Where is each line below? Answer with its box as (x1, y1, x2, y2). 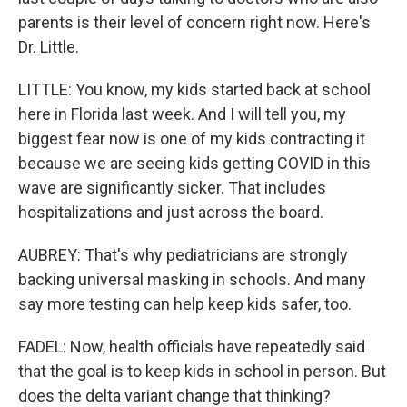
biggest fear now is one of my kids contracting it (18, 129, 365, 148)
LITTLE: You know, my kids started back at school (18, 80, 371, 99)
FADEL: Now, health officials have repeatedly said (18, 337, 365, 356)
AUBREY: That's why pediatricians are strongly (18, 245, 348, 264)
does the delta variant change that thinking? (18, 386, 331, 405)
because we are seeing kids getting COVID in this (18, 154, 371, 173)
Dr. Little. (18, 37, 79, 56)
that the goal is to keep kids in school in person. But (18, 362, 386, 381)
